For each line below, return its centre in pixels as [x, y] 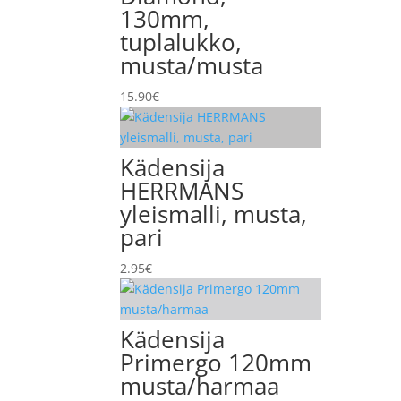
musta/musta [192, 65]
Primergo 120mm [216, 363]
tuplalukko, [181, 42]
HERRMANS [182, 191]
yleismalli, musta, [214, 214]
